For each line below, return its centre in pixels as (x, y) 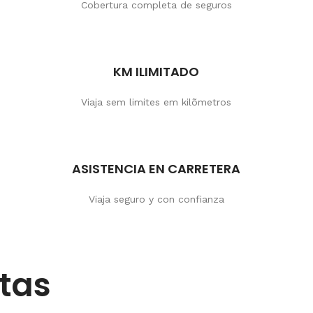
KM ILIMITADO (156, 72)
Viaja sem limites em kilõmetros (156, 102)
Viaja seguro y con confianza (156, 199)
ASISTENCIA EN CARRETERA (156, 169)
